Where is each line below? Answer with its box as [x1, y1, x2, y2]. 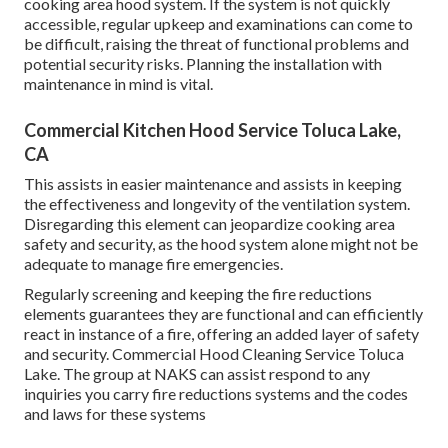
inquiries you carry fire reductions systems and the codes [24, 383, 408, 403]
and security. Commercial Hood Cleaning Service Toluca [24, 343, 404, 363]
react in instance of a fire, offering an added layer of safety [24, 323, 419, 343]
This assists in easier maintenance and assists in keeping [24, 173, 402, 193]
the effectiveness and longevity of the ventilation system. [24, 193, 410, 213]
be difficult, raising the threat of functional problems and [24, 33, 409, 53]
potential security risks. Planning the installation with [24, 53, 382, 73]
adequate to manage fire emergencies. [24, 253, 283, 273]
